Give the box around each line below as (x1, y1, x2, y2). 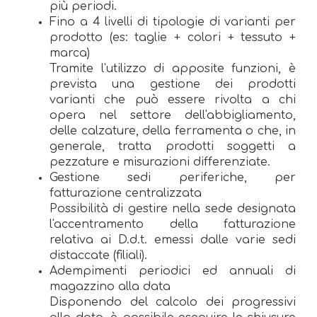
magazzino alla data (50, 279, 171, 293)
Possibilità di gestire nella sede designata (50, 202, 296, 215)
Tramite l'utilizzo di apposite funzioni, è (50, 62, 296, 75)
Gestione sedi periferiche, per (50, 171, 296, 184)
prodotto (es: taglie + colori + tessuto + (50, 30, 296, 44)
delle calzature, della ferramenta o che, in (50, 124, 296, 137)
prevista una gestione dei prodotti (50, 77, 296, 91)
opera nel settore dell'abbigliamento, (50, 108, 296, 122)
